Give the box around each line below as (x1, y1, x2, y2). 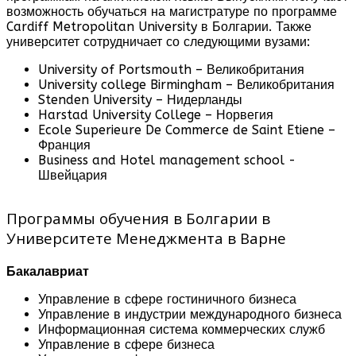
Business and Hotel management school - (38, 152, 296, 168)
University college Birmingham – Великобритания (38, 76, 335, 92)
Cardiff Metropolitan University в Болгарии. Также (6, 18, 311, 34)
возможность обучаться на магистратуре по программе (6, 3, 337, 19)
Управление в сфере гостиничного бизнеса (38, 291, 296, 307)
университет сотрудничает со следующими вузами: (6, 33, 310, 49)
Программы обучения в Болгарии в (6, 207, 270, 228)
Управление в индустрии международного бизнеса (38, 306, 342, 322)
